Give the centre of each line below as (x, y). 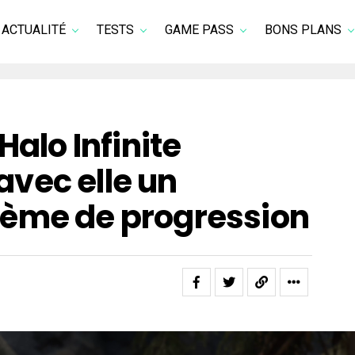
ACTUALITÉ (34, 30)
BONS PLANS (303, 30)
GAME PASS (199, 30)
